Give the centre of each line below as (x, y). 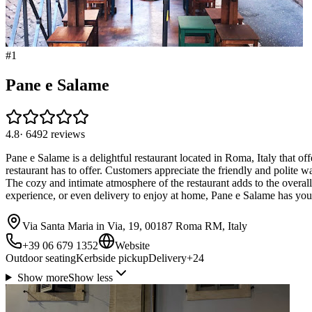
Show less (90, 277)
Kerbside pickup (112, 258)
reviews (68, 134)
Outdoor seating (41, 258)
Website (132, 245)
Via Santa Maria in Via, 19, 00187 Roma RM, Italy (135, 226)
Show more (42, 277)
